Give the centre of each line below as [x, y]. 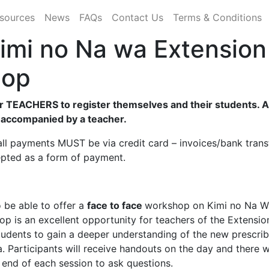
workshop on [176, 205]
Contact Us [138, 17]
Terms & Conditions [217, 17]
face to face [116, 205]
